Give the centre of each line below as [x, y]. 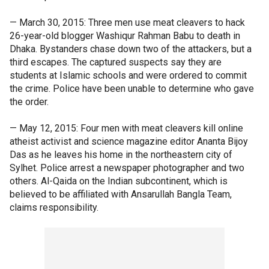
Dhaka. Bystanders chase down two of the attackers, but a [131, 49]
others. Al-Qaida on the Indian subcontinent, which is [119, 181]
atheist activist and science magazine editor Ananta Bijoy [129, 141]
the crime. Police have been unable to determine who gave [132, 89]
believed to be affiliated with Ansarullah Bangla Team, [121, 194]
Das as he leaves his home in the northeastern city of [121, 155]
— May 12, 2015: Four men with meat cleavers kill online [126, 128]
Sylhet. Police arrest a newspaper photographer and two [127, 168]
